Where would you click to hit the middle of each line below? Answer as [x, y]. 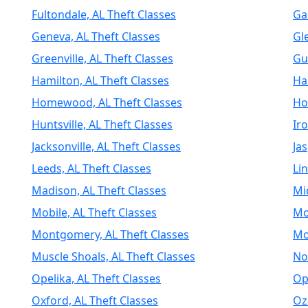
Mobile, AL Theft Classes [94, 212]
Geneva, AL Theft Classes [96, 36]
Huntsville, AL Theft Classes [102, 124]
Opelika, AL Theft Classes [96, 278]
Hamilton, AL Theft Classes [100, 80]
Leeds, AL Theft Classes [91, 168]
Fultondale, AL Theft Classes [104, 14]
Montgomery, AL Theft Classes [110, 234]
